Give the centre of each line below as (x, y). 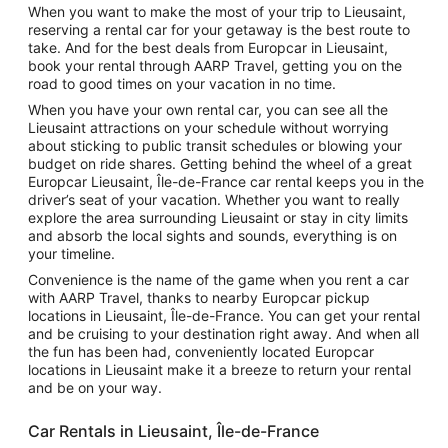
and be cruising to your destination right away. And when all (223, 333)
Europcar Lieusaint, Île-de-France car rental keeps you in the (226, 181)
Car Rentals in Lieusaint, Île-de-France (173, 431)
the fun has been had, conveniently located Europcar (201, 351)
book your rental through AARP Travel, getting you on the (215, 65)
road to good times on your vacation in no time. (182, 83)
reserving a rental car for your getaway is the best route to (219, 29)
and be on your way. (95, 387)
